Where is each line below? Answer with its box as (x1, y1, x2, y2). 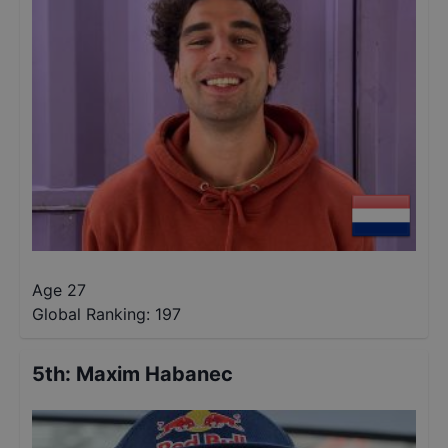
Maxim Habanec (76, 362, 233, 386)
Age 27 (32, 280, 86, 300)
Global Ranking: (32, 304, 150, 324)
